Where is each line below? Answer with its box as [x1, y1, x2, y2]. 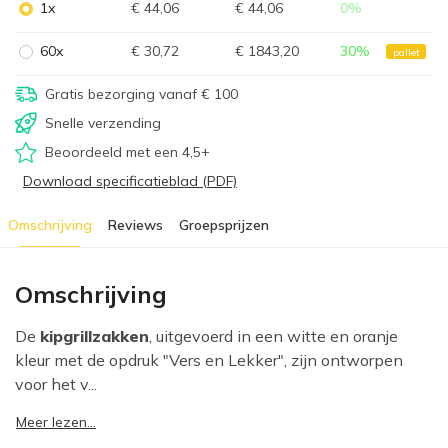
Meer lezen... [16, 412, 96, 431]
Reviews [108, 216, 163, 235]
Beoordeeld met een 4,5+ [45, 143, 210, 162]
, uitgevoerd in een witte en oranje [149, 326, 398, 347]
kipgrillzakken [40, 326, 149, 347]
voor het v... [15, 374, 97, 395]
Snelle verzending [45, 114, 161, 133]
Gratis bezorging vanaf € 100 [45, 85, 238, 104]
